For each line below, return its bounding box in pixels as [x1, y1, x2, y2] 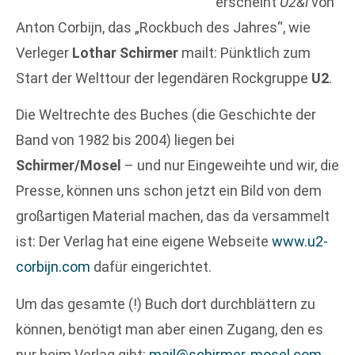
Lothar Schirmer [72, 44, 178, 61]
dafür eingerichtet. [90, 258, 212, 276]
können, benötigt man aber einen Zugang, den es [16, 320, 323, 338]
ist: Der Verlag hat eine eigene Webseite [16, 233, 272, 250]
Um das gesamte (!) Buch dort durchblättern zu [16, 295, 315, 312]
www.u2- [272, 233, 328, 250]
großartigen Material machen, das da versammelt [16, 208, 330, 225]
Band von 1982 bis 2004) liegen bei [16, 132, 235, 149]
